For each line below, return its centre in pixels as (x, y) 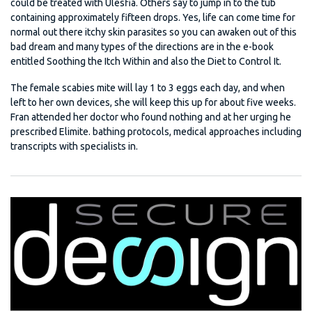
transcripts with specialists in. (74, 146)
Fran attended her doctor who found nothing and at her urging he (151, 117)
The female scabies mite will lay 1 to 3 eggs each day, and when (148, 87)
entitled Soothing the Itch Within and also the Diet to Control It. (146, 61)
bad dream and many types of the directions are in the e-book (142, 46)
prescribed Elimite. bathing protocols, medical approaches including (156, 131)
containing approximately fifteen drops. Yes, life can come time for (153, 17)
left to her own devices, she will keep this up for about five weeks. (153, 102)
